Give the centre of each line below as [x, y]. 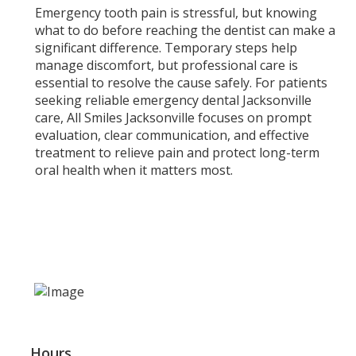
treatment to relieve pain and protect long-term [177, 152]
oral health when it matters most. [133, 170]
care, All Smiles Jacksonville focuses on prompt [173, 117]
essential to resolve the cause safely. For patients [181, 82]
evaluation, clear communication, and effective [172, 135]
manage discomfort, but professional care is [166, 65]
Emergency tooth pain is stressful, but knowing [176, 12]
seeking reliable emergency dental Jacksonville [173, 100]
